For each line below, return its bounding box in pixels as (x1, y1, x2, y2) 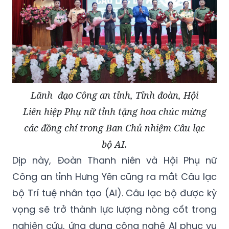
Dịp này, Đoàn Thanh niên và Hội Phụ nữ (12, 153, 217, 167)
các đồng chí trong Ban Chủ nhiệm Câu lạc (24, 121, 205, 134)
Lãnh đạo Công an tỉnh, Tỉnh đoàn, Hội (31, 88, 198, 101)
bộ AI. (102, 138, 127, 150)
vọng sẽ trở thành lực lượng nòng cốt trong (12, 202, 217, 216)
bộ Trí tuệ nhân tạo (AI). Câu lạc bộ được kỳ (12, 186, 217, 199)
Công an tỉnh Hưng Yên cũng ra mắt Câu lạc (12, 170, 217, 183)
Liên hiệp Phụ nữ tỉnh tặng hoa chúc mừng (22, 105, 207, 118)
